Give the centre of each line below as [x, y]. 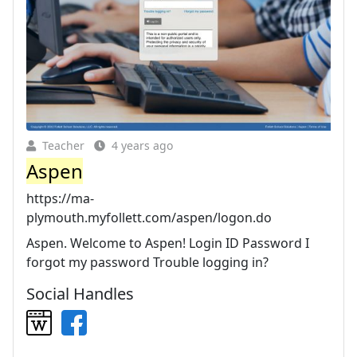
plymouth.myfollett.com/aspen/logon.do [149, 217]
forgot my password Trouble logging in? [147, 262]
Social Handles [80, 293]
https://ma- [60, 198]
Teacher [63, 145]
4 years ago [142, 145]
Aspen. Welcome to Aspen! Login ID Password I [168, 243]
